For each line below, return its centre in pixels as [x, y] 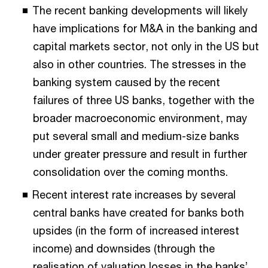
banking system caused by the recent [127, 82]
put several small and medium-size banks [136, 135]
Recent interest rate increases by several [134, 194]
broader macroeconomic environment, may [140, 118]
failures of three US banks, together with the [144, 100]
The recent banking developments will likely [140, 10]
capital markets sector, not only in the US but [146, 46]
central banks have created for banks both [138, 212]
